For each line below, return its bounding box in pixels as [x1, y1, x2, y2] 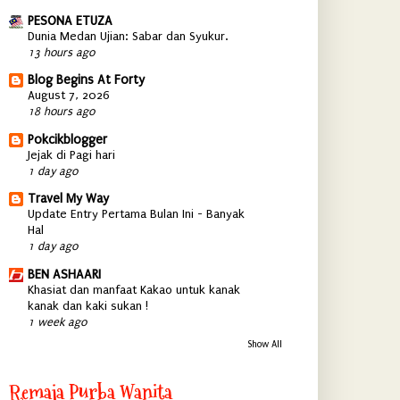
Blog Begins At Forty [27, 72, 145, 87]
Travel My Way [27, 191, 109, 206]
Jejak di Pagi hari [27, 147, 115, 162]
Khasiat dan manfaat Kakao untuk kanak [27, 282, 240, 297]
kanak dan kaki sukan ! [27, 298, 148, 313]
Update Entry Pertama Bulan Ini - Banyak [27, 207, 245, 221]
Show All [246, 338, 282, 351]
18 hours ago [27, 104, 95, 118]
